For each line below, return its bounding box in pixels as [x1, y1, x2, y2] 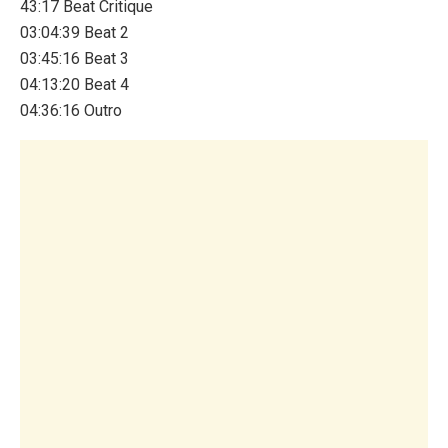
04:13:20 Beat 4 [20, 75, 129, 95]
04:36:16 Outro [20, 101, 122, 121]
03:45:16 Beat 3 [20, 49, 129, 69]
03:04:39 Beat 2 [20, 23, 129, 43]
